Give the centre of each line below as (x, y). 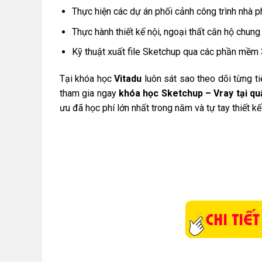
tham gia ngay (89, 94)
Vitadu (128, 79)
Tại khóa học (87, 79)
